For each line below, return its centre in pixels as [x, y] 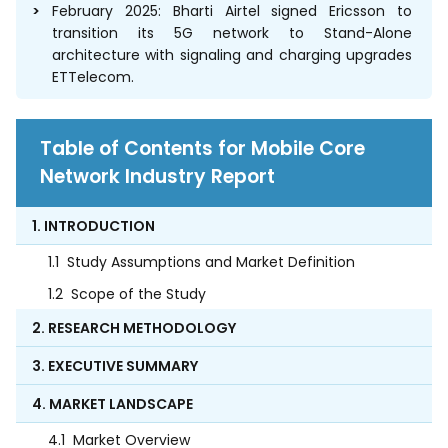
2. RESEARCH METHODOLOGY [134, 328]
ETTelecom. [93, 77]
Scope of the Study [138, 294]
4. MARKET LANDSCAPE [112, 404]
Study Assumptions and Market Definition [211, 262]
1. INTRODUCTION [93, 226]
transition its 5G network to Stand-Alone [232, 33]
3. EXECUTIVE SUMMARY [115, 366]
